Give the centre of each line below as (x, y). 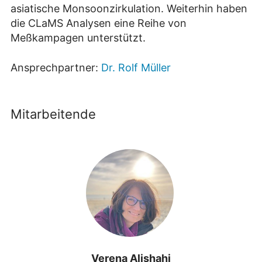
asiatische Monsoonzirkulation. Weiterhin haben (129, 9)
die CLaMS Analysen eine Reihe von (99, 23)
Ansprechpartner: (56, 67)
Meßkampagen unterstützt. (78, 38)
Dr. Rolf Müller (136, 67)
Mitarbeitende (53, 114)
